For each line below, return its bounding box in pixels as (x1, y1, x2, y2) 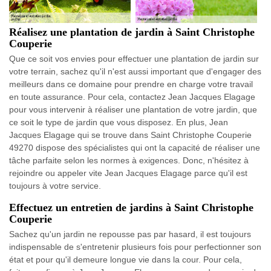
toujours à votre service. (9, 181, 101, 191)
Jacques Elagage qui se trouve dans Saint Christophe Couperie (9, 130, 252, 140)
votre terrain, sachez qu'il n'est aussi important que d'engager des (9, 67, 261, 77)
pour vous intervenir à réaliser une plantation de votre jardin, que (9, 105, 257, 115)
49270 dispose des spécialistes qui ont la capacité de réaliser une (9, 143, 260, 153)
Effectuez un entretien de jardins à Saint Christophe (9, 201, 253, 214)
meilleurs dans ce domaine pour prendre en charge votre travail (9, 79, 253, 90)
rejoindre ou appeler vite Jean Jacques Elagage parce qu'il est (9, 168, 247, 178)
